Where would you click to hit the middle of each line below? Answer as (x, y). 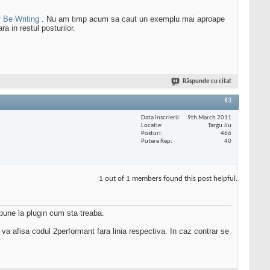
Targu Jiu (220, 125)
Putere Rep (156, 141)
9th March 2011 (209, 118)
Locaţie (151, 125)
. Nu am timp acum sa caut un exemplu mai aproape (132, 19)
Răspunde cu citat (207, 82)
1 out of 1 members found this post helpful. (168, 179)
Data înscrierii (160, 118)
